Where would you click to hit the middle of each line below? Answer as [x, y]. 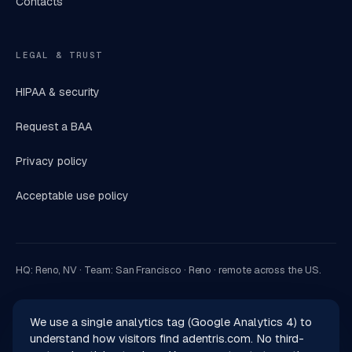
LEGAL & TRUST [60, 55]
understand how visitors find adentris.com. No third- [167, 338]
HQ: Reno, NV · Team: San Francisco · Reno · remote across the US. [169, 270]
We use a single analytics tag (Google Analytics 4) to [171, 322]
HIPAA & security [58, 92]
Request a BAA [54, 126]
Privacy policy [52, 161]
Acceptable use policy [72, 196]
